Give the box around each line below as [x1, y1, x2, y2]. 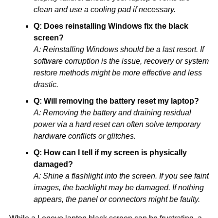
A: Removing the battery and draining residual [33, 108, 191, 117]
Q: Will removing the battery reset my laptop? [33, 96, 199, 105]
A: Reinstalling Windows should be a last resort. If [33, 45, 204, 54]
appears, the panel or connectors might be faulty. [33, 195, 200, 203]
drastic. [33, 80, 58, 89]
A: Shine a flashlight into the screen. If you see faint [33, 171, 209, 180]
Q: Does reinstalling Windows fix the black [33, 21, 188, 30]
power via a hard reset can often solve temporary [33, 120, 200, 128]
